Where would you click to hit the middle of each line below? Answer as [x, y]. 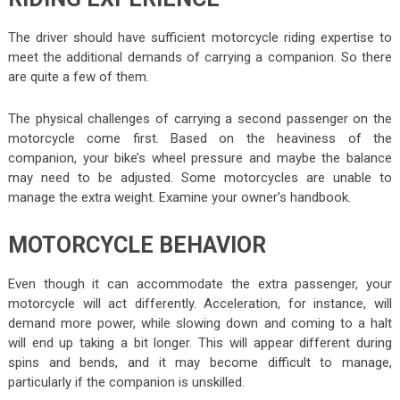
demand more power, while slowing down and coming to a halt [200, 324]
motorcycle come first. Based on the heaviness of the [200, 139]
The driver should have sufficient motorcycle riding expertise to [200, 38]
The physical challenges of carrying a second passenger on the [200, 119]
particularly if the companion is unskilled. [126, 383]
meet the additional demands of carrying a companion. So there [200, 58]
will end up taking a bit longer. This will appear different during [200, 343]
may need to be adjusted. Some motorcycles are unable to [200, 178]
